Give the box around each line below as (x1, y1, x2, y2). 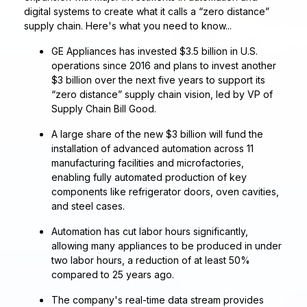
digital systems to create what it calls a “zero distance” (24, 5, 269, 18)
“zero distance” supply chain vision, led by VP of (51, 88, 273, 101)
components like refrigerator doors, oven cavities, (51, 186, 279, 198)
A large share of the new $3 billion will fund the (51, 128, 263, 140)
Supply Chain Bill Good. (51, 103, 156, 115)
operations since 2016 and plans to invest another (51, 60, 276, 72)
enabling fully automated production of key (51, 171, 247, 184)
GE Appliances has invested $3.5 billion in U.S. (51, 45, 258, 58)
